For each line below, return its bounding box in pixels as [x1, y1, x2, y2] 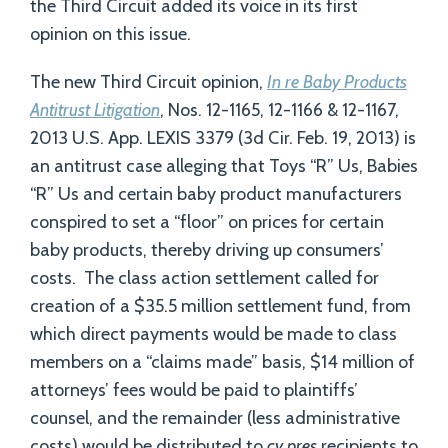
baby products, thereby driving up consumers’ [30, 239, 384, 261]
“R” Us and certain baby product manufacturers [30, 183, 402, 205]
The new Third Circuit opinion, [30, 71, 267, 93]
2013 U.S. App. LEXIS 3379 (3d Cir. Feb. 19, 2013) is [30, 127, 416, 149]
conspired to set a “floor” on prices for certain [30, 211, 384, 233]
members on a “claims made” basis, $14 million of [30, 351, 415, 373]
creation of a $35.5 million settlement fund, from [30, 295, 411, 317]
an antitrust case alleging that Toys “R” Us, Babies [30, 155, 418, 177]
